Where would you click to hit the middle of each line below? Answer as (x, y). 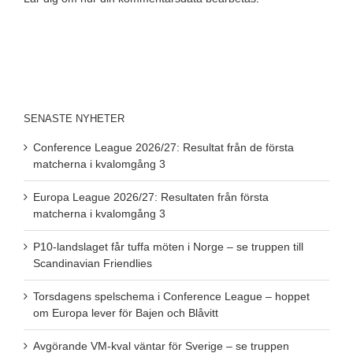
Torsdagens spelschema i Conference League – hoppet (171, 296)
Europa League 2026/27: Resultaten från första (151, 197)
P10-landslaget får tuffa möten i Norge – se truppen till (168, 246)
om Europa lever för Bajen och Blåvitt (126, 312)
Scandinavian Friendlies (93, 263)
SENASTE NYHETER (74, 118)
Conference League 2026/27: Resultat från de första (163, 147)
